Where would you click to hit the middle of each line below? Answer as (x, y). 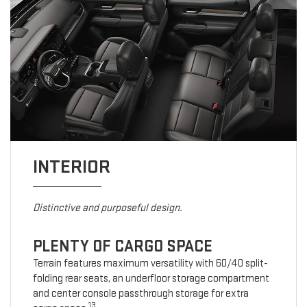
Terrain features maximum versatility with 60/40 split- (150, 264)
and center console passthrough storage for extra (140, 294)
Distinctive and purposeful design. (107, 208)
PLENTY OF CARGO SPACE (122, 247)
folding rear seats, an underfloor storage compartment (151, 279)
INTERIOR (71, 167)
